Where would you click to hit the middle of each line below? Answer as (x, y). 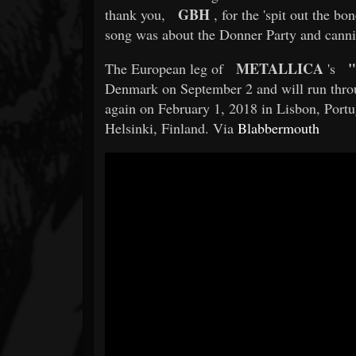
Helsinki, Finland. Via (171, 128)
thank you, (135, 14)
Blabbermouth (279, 128)
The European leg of (164, 68)
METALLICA (280, 68)
